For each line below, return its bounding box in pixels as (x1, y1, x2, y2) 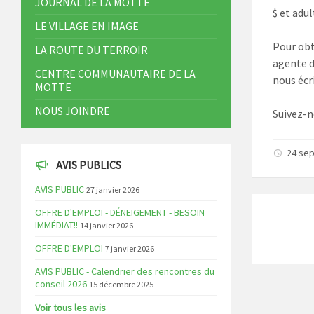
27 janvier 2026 (86, 184, 139, 196)
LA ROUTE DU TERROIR (35, 43, 148, 57)
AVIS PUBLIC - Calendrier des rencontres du (35, 265, 214, 278)
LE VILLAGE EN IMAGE (35, 19, 139, 34)
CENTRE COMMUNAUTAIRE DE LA (35, 67, 196, 81)
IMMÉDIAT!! (35, 219, 78, 232)
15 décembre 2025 (89, 279, 153, 290)
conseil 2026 (35, 278, 87, 291)
